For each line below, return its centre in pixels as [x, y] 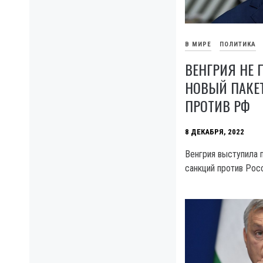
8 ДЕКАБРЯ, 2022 [215, 132]
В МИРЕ [198, 45]
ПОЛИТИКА [238, 45]
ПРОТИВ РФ [218, 105]
